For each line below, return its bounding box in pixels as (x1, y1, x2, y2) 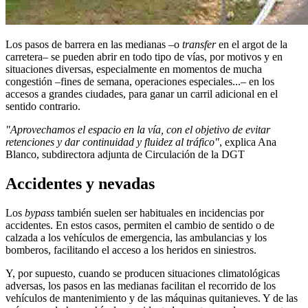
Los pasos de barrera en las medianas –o (5, 38, 182, 50)
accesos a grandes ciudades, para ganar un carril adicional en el (5, 87, 278, 100)
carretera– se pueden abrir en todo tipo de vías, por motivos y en (5, 50, 283, 63)
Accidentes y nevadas (5, 174, 155, 192)
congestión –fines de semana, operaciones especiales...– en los (5, 75, 274, 87)
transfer (182, 38, 216, 50)
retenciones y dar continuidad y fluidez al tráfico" (5, 135, 219, 148)
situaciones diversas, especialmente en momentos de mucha (5, 63, 262, 75)
